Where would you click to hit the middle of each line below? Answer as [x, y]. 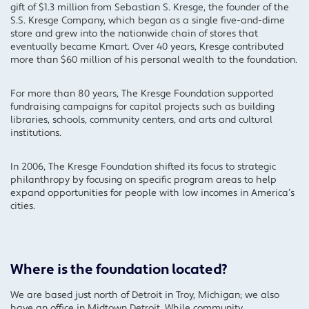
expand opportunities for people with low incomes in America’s [152, 193]
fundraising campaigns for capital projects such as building [142, 107]
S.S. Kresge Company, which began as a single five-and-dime [148, 21]
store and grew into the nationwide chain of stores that [134, 34]
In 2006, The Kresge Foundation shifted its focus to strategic [143, 167]
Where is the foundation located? [119, 270]
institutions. [36, 133]
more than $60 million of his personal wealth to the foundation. [154, 60]
